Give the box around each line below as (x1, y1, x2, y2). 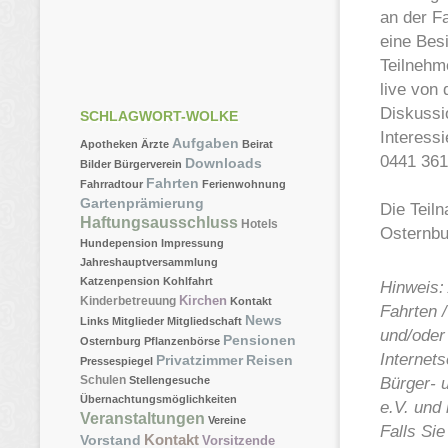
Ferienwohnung (202, 178, 286, 190)
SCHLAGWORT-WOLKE (80, 108, 238, 124)
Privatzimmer (156, 352, 243, 368)
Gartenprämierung (80, 195, 204, 211)
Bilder (80, 158, 111, 170)
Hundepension (80, 237, 158, 249)
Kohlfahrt (163, 275, 213, 287)
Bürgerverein (114, 158, 182, 170)
